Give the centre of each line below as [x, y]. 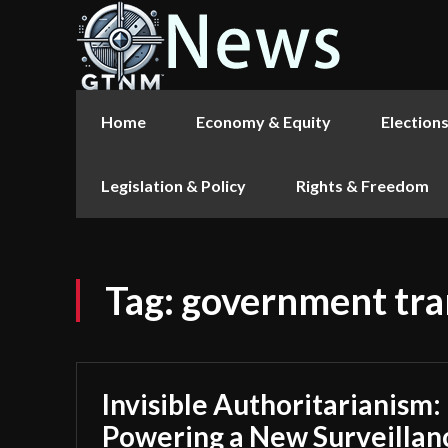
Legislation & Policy [173, 185]
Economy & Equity [263, 121]
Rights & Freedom [362, 185]
